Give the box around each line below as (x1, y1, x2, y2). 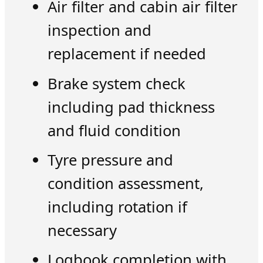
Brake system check (47, 73, 186, 94)
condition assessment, (47, 173, 204, 194)
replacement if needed (47, 43, 206, 65)
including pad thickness (47, 96, 215, 117)
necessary (47, 220, 117, 241)
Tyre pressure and (47, 149, 173, 170)
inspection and (47, 20, 151, 41)
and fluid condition (47, 120, 181, 141)
